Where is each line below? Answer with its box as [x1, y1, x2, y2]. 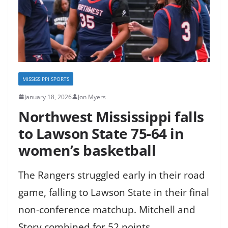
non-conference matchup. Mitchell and [18, 203, 195, 216]
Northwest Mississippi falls [18, 106, 204, 126]
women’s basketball [18, 140, 156, 160]
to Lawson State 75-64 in [18, 123, 183, 143]
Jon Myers [78, 92, 106, 101]
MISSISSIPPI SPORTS [22, 75, 69, 82]
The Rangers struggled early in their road [18, 168, 205, 182]
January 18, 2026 [24, 92, 72, 101]
